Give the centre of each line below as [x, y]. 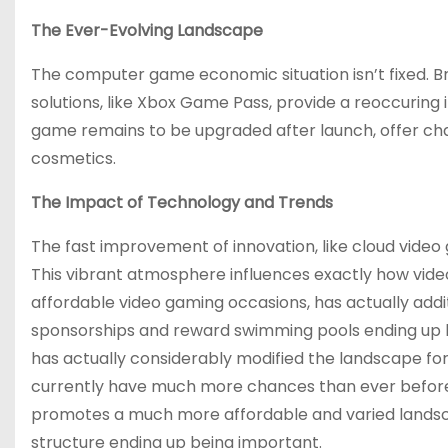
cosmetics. [73, 158]
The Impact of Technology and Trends [182, 202]
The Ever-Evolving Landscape [147, 30]
